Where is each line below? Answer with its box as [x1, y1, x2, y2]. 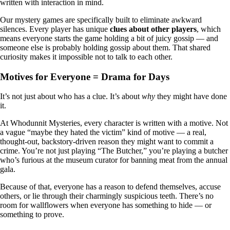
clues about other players [110, 25, 197, 34]
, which [197, 25, 221, 34]
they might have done [155, 91, 227, 101]
